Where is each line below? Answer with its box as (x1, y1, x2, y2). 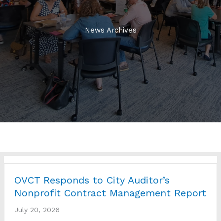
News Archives (84, 26, 137, 35)
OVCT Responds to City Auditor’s (14, 174, 170, 186)
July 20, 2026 (14, 206, 60, 214)
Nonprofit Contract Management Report (14, 187, 206, 199)
